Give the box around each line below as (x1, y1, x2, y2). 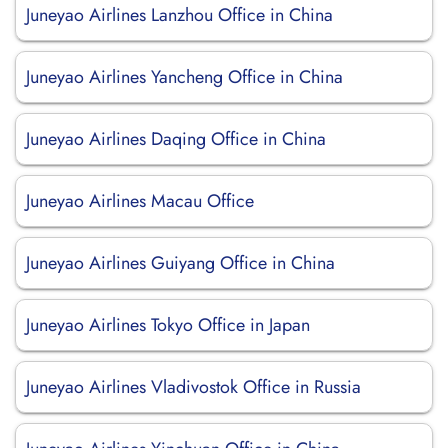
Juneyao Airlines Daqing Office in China (26, 126, 326, 152)
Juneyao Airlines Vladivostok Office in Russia (26, 374, 361, 400)
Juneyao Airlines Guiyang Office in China (26, 250, 335, 276)
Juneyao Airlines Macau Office (26, 188, 254, 214)
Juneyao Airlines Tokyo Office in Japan (26, 312, 310, 338)
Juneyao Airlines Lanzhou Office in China (26, 2, 333, 28)
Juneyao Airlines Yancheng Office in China (26, 64, 343, 90)
